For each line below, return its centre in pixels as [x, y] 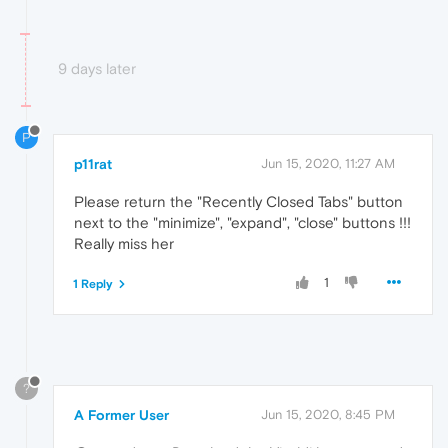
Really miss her [124, 244]
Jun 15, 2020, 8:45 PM [328, 414]
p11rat [93, 164]
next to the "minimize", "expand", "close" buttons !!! [242, 223]
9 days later [97, 69]
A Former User [121, 414]
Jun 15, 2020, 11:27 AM [328, 164]
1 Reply [93, 284]
